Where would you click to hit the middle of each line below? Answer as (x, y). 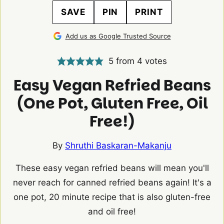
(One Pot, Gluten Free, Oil (112, 104)
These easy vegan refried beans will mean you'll (112, 168)
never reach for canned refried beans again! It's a (112, 183)
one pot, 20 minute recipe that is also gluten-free (112, 197)
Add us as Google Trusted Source (118, 36)
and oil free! (112, 212)
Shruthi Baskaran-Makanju (118, 146)
